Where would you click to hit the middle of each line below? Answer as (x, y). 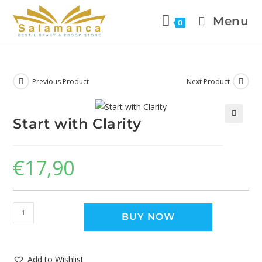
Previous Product (61, 81)
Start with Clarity (77, 123)
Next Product (208, 81)
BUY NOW (148, 216)
